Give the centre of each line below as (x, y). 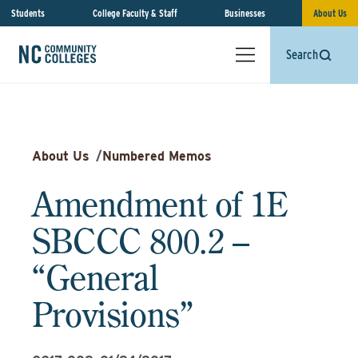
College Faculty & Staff (135, 13)
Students (28, 13)
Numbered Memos (157, 156)
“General (95, 277)
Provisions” (113, 314)
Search (302, 55)
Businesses (245, 13)
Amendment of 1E (160, 204)
